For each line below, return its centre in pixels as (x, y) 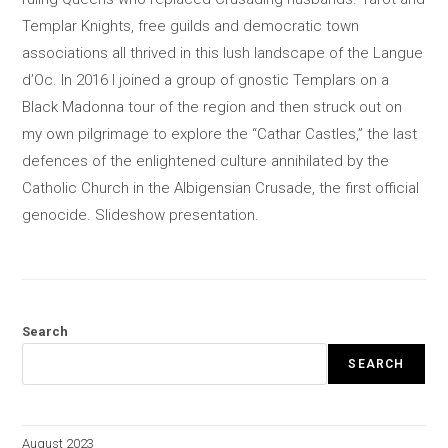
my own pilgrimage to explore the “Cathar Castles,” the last (220, 134)
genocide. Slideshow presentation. (141, 215)
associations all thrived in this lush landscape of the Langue (223, 53)
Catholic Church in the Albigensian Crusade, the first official (221, 188)
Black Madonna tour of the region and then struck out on (212, 107)
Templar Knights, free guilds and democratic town (191, 26)
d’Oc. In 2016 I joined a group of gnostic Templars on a (206, 80)
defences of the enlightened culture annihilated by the (206, 161)
